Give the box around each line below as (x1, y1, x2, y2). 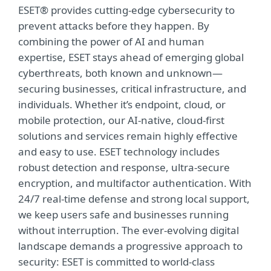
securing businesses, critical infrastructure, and (18, 82, 246, 96)
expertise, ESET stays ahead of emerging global (18, 50, 244, 65)
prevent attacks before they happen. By (18, 19, 209, 33)
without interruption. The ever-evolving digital (18, 223, 239, 238)
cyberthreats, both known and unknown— (18, 66, 223, 80)
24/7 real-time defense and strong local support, (18, 192, 250, 206)
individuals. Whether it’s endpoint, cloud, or (18, 97, 226, 112)
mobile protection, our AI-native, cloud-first (18, 113, 224, 128)
